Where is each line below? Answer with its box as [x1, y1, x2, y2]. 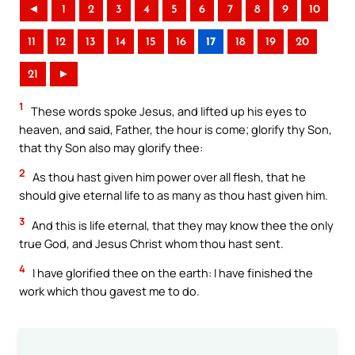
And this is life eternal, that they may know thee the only [29, 216, 334, 233]
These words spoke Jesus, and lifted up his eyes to [29, 102, 307, 119]
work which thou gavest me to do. [19, 283, 200, 300]
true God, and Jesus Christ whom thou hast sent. [19, 235, 284, 251]
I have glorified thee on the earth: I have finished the [30, 265, 313, 281]
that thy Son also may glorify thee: [19, 139, 203, 155]
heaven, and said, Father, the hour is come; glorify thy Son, [19, 120, 332, 137]
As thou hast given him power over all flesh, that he [30, 169, 306, 185]
